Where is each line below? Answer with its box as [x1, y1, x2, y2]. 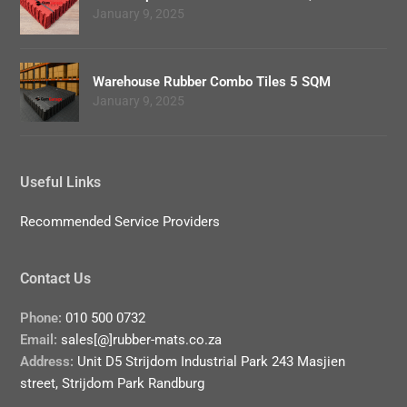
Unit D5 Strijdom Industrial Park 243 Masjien [74, 352, 346, 370]
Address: [20, 352, 74, 370]
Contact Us [20, 269, 92, 287]
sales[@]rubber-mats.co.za [57, 331, 223, 348]
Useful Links [20, 173, 102, 191]
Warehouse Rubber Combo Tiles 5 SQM [93, 74, 332, 91]
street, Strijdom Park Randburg [20, 374, 205, 392]
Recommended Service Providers [20, 213, 221, 230]
